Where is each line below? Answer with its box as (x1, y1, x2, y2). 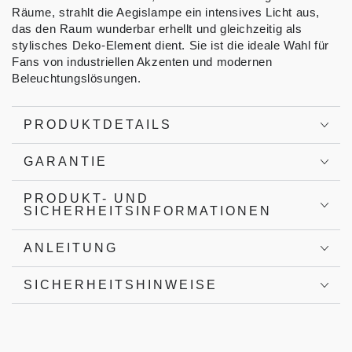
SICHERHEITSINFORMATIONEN (24, 204, 272, 218)
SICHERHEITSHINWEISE (24, 278, 218, 292)
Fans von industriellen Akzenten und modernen (12, 55, 273, 69)
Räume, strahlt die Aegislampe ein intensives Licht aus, (12, 5, 321, 20)
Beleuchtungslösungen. (12, 71, 141, 86)
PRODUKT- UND (24, 192, 149, 206)
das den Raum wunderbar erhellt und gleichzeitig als (12, 22, 302, 36)
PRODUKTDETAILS (24, 118, 172, 132)
